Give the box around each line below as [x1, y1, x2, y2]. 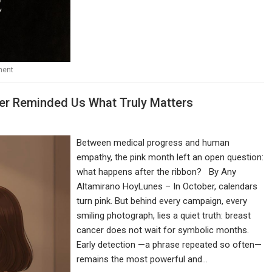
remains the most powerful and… [76, 254, 208, 265]
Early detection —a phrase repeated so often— [76, 239, 262, 251]
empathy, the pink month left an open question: [76, 152, 264, 163]
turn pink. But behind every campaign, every [76, 195, 248, 207]
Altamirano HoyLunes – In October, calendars [76, 181, 258, 192]
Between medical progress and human [76, 137, 230, 149]
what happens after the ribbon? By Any [76, 166, 237, 178]
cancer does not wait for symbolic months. [76, 225, 250, 236]
